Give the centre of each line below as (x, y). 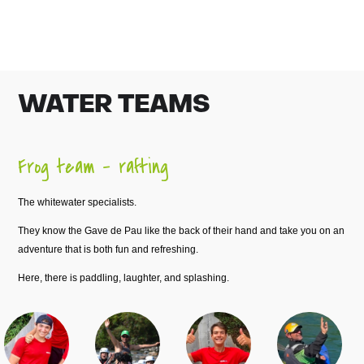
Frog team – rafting (93, 167)
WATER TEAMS (115, 106)
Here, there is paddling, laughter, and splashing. (124, 277)
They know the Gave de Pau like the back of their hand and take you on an (182, 230)
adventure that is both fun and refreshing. (108, 249)
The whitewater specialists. (78, 202)
